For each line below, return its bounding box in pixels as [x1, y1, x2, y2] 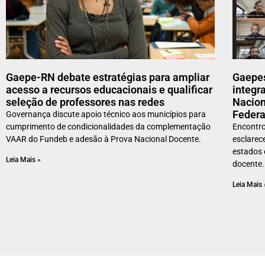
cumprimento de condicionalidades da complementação [6, 122, 211, 132]
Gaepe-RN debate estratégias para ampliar [6, 71, 209, 84]
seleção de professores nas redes [6, 96, 164, 109]
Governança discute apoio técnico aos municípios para [6, 109, 206, 119]
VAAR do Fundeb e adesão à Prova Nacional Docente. [6, 134, 201, 144]
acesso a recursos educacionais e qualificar [6, 83, 212, 96]
